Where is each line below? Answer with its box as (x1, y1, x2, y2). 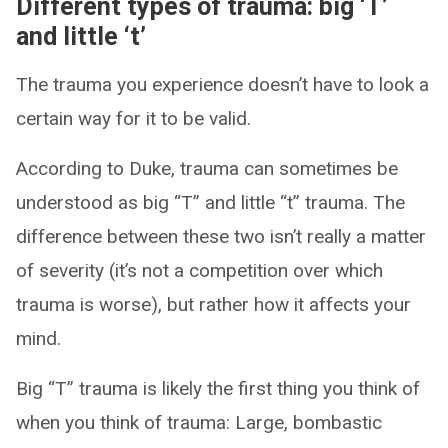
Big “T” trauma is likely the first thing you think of (16, 376, 420, 400)
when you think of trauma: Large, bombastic (16, 410, 382, 434)
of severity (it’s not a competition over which (16, 258, 383, 282)
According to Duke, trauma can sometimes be (16, 156, 398, 180)
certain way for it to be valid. (16, 106, 251, 130)
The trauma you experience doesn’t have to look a (16, 72, 429, 96)
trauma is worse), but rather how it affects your (16, 292, 411, 316)
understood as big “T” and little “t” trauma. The (16, 190, 405, 214)
